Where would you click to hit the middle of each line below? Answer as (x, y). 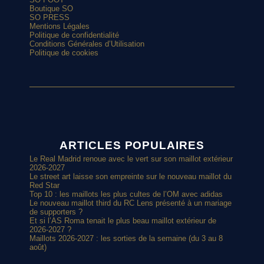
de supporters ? (56, 212)
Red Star (45, 186)
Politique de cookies (64, 52)
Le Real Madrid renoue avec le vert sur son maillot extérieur (131, 159)
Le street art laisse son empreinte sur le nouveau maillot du (131, 177)
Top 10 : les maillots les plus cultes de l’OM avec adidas (126, 194)
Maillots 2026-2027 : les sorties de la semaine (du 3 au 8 (126, 239)
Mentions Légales (60, 26)
